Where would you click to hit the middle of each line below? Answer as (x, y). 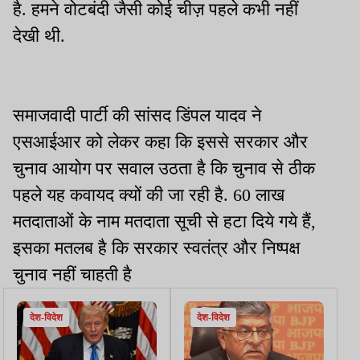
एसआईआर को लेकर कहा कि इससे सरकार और (160, 141)
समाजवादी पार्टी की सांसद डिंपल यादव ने (137, 115)
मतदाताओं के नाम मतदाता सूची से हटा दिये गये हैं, (164, 221)
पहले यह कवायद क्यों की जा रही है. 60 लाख (149, 194)
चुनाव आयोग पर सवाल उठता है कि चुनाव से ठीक (164, 168)
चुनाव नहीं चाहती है (72, 274)
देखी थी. (39, 35)
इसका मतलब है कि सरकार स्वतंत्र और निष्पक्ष (156, 247)
